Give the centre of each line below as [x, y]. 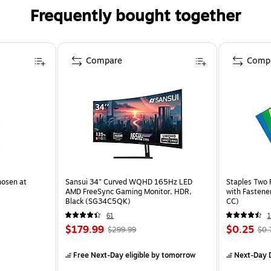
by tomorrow [173, 255]
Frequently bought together [135, 16]
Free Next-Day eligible [112, 255]
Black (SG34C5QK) [98, 201]
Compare [104, 60]
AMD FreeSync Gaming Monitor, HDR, [129, 191]
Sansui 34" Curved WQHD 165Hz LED [129, 182]
